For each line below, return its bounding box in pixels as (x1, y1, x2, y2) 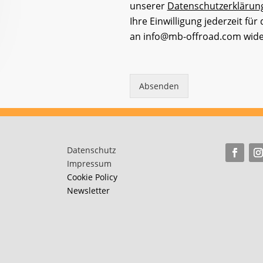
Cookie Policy (66, 171, 117, 183)
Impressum (66, 158, 112, 170)
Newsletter (66, 185, 110, 197)
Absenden (139, 80, 179, 92)
